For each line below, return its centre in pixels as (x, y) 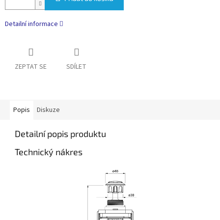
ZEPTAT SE (31, 67)
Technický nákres (49, 152)
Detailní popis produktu (60, 134)
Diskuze (48, 110)
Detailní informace (31, 24)
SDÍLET (76, 67)
